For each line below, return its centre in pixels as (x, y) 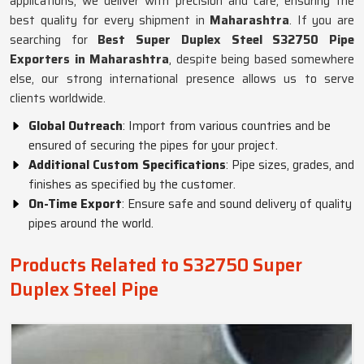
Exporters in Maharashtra (89, 59)
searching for (54, 40)
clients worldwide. (58, 98)
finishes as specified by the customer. (132, 184)
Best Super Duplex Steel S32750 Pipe (226, 40)
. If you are (322, 20)
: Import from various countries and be (227, 126)
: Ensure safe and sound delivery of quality (237, 204)
